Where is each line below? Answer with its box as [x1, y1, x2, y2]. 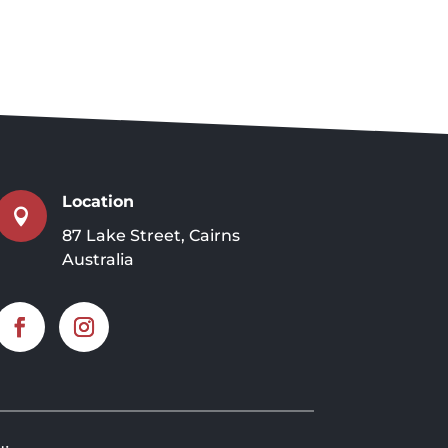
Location [62, 192, 135, 212]
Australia [62, 250, 135, 270]
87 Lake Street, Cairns [62, 226, 241, 246]
